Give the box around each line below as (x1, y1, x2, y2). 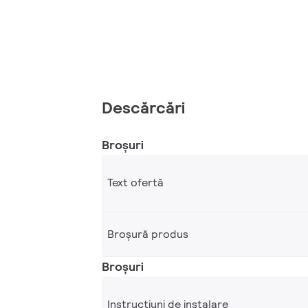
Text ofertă (107, 175, 164, 190)
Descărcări (102, 96, 185, 118)
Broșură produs (107, 226, 188, 241)
